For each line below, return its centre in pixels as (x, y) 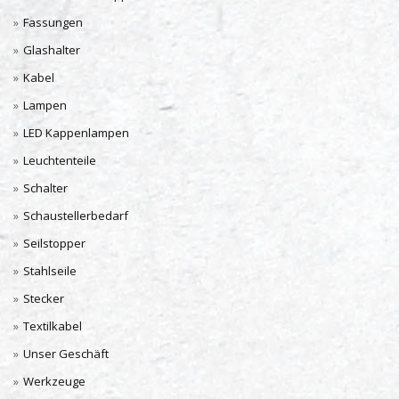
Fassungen (53, 22)
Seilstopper (54, 243)
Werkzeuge (54, 381)
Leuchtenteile (60, 160)
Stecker (44, 298)
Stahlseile (50, 271)
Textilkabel (53, 326)
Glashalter (52, 50)
